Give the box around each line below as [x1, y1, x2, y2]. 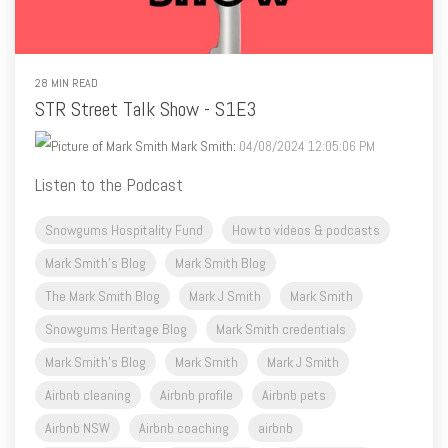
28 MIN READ [35, 75, 98, 92]
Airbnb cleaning [45, 386, 131, 405]
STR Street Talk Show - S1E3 [35, 96, 256, 123]
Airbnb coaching [139, 419, 229, 438]
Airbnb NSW [45, 419, 110, 438]
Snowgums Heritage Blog [45, 320, 187, 339]
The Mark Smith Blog [45, 287, 160, 306]
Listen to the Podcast [35, 173, 183, 197]
